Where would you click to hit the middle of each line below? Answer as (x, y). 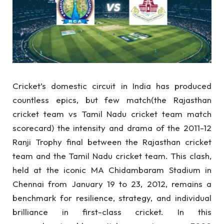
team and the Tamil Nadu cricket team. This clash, (112, 155)
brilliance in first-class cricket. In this (112, 211)
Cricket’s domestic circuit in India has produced (112, 85)
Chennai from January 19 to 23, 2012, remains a (112, 183)
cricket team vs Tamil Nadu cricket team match (112, 113)
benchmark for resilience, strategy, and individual (112, 197)
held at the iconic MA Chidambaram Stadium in (112, 169)
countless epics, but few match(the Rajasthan (112, 99)
